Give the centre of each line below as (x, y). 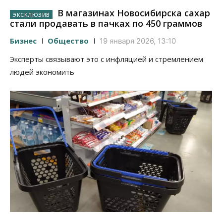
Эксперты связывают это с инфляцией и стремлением (107, 59)
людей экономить (42, 72)
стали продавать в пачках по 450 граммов (106, 23)
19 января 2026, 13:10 (138, 41)
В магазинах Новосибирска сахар (132, 13)
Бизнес (23, 40)
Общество (68, 40)
